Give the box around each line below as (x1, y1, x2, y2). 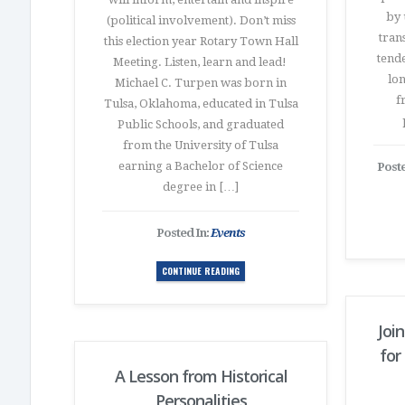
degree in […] (163, 180, 239, 193)
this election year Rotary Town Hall (103, 34, 298, 48)
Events (211, 226, 245, 240)
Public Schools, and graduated (118, 118, 284, 131)
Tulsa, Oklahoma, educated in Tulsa (103, 97, 298, 110)
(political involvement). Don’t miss (106, 14, 296, 27)
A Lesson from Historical (114, 365, 287, 387)
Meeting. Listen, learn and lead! (112, 55, 289, 69)
